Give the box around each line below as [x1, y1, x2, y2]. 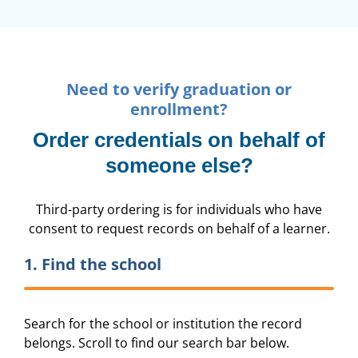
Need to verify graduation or [66, 78, 292, 100]
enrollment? [130, 97, 228, 120]
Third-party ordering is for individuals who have [36, 200, 322, 218]
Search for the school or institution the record [24, 314, 302, 332]
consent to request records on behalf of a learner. [28, 219, 330, 237]
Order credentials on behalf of [33, 128, 325, 153]
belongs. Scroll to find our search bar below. [24, 333, 289, 352]
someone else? [105, 153, 253, 178]
